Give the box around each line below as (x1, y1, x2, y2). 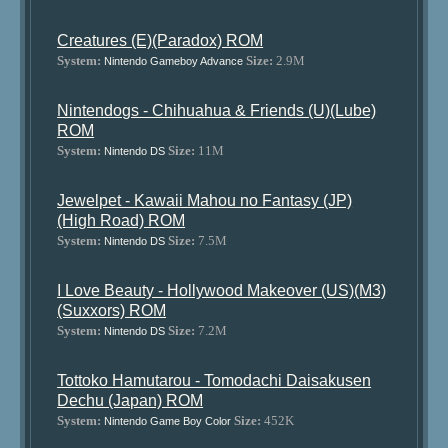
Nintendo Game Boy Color (104, 415, 232, 427)
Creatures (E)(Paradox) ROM (57, 32, 264, 49)
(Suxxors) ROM (57, 302, 167, 319)
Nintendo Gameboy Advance (104, 55, 244, 67)
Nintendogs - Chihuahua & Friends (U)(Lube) (57, 102, 377, 119)
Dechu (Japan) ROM (57, 392, 204, 409)
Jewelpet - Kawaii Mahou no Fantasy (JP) (57, 192, 353, 209)
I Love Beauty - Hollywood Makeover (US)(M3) (57, 282, 387, 299)
